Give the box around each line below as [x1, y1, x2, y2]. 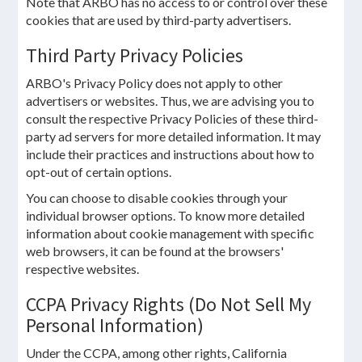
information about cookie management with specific [26, 225, 315, 241]
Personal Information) [26, 313, 204, 338]
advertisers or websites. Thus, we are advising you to [26, 93, 315, 108]
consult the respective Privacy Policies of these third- [26, 111, 319, 126]
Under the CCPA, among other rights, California [26, 345, 288, 360]
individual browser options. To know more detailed [26, 208, 305, 223]
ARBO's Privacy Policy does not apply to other [26, 75, 284, 90]
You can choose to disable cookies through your [26, 190, 288, 205]
